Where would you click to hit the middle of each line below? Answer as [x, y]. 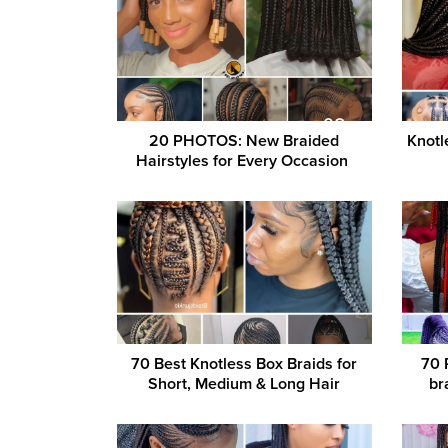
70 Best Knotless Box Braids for [244, 364]
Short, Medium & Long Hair [244, 384]
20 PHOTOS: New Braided [244, 140]
